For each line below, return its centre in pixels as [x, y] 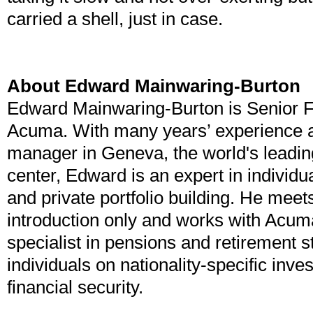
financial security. [75, 287]
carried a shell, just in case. [115, 19]
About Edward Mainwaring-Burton [154, 86]
